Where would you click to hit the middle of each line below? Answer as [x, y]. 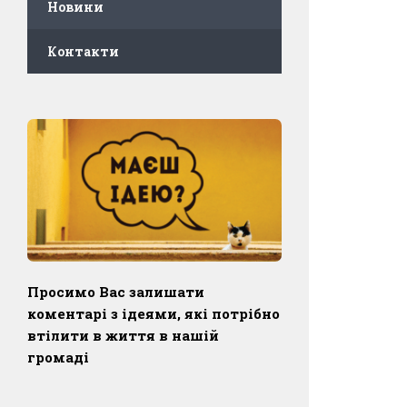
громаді [58, 357]
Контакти [83, 52]
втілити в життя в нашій [123, 335]
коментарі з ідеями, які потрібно [154, 313]
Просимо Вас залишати [116, 291]
